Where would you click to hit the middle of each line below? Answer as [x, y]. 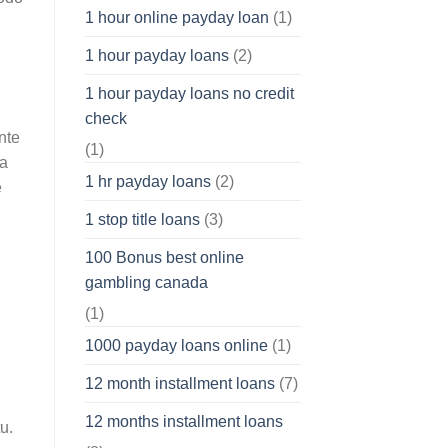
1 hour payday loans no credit [189, 94]
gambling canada [146, 283]
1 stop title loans [142, 220]
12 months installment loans [183, 422]
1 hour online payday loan [176, 18]
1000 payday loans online [176, 346]
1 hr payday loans [147, 182]
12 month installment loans [179, 384]
